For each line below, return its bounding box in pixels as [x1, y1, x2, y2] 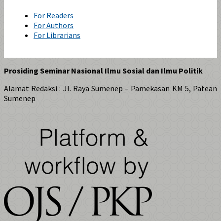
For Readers [34, 10, 74, 20]
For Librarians [34, 30, 80, 40]
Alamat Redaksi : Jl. [4, 83, 73, 93]
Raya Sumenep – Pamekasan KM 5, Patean [73, 83, 218, 93]
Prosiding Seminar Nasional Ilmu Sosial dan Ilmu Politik [4, 65, 203, 75]
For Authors [34, 20, 74, 30]
